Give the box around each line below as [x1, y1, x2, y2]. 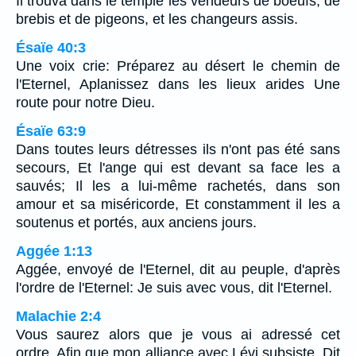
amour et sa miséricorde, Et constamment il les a [16, 195, 340, 212]
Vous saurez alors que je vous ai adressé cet [16, 326, 340, 342]
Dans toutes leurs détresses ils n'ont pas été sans [16, 141, 340, 157]
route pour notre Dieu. [16, 94, 155, 110]
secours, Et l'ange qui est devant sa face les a [16, 159, 340, 176]
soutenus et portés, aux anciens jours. [16, 214, 257, 230]
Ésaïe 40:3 [16, 39, 86, 56]
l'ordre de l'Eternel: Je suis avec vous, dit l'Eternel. [16, 279, 332, 296]
